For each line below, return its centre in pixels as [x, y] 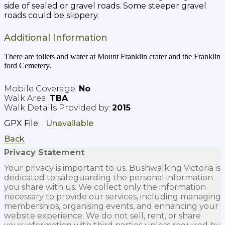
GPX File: [25, 123]
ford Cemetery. [28, 65]
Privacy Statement [44, 152]
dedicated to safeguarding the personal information [108, 177]
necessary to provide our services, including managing [113, 196]
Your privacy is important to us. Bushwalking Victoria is [112, 168]
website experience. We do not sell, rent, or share [102, 215]
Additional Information [56, 37]
